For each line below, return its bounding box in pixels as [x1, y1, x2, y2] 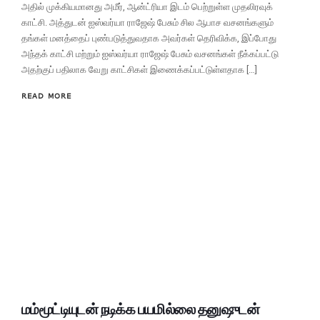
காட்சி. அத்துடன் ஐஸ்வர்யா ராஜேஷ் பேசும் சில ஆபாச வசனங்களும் [21, 16, 274, 28]
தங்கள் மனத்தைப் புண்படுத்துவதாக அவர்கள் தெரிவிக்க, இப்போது [21, 32, 276, 44]
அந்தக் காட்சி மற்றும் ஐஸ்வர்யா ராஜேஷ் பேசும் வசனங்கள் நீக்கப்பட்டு [21, 48, 279, 59]
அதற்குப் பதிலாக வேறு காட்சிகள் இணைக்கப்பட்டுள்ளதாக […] [21, 64, 257, 75]
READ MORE [21, 91, 71, 100]
